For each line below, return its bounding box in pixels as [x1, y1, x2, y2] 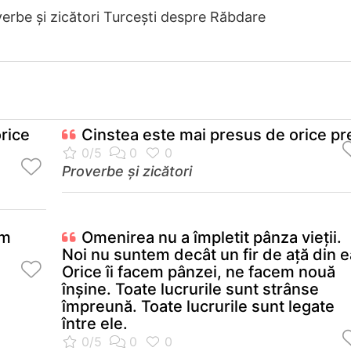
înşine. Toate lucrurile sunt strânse [62, 280, 319, 299]
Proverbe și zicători [62, 163, 192, 180]
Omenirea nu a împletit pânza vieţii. [81, 228, 342, 248]
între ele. [62, 314, 128, 334]
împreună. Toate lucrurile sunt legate [62, 297, 335, 317]
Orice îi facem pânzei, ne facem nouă [62, 262, 335, 282]
